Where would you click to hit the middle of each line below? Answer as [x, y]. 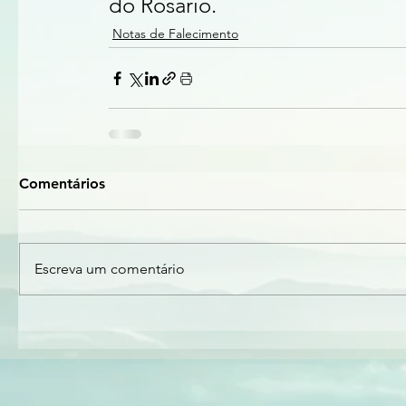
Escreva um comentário [110, 269]
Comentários [62, 184]
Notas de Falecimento [175, 34]
